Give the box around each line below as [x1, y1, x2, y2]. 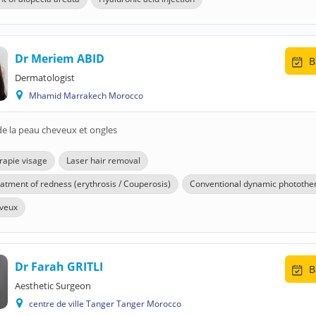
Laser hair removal [66, 154, 140, 166]
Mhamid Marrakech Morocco [27, 90, 150, 102]
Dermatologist [15, 71, 75, 84]
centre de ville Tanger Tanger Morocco [27, 298, 188, 310]
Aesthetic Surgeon [15, 279, 91, 292]
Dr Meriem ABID [15, 51, 104, 66]
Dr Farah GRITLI [15, 259, 103, 274]
